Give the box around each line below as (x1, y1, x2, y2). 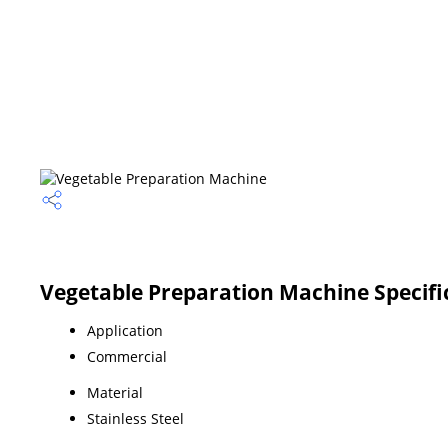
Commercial (87, 346, 167, 366)
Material (87, 382, 143, 402)
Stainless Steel (87, 408, 184, 428)
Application (87, 320, 163, 340)
